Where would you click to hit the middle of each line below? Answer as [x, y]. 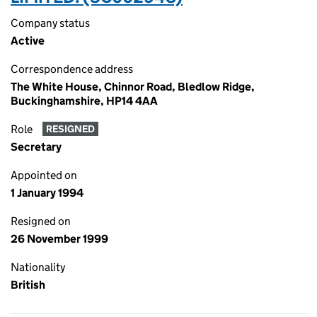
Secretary [36, 147]
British [28, 285]
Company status [50, 23]
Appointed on [44, 175]
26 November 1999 [59, 239]
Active [28, 41]
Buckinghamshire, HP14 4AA [84, 101]
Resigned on [41, 221]
